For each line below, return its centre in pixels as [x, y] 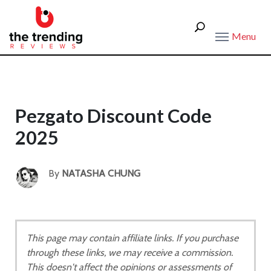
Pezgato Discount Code [113, 116]
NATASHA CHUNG [101, 173]
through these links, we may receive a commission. [130, 253]
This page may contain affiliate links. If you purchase [132, 238]
